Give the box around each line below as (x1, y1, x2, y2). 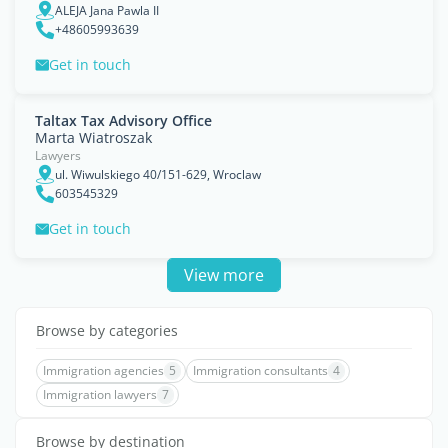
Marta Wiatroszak (35, 128, 152, 147)
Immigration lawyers (43, 386, 157, 403)
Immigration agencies (43, 362, 164, 379)
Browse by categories (36, 321, 178, 340)
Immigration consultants (193, 362, 328, 379)
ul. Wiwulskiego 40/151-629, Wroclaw (55, 165, 261, 183)
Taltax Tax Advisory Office (35, 111, 212, 130)
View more (183, 264, 264, 286)
